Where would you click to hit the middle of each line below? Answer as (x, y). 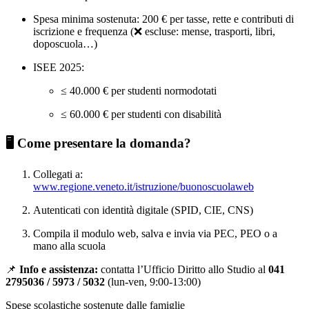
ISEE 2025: (59, 67)
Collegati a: (58, 175)
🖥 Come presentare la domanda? (98, 143)
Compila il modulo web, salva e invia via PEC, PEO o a (155, 234)
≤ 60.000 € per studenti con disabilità (141, 114)
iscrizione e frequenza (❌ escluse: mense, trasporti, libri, (154, 31)
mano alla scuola (69, 246)
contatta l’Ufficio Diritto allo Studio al (183, 270)
